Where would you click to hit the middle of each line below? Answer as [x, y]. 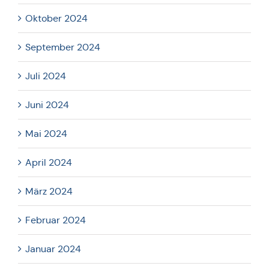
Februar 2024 [56, 220]
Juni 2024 [47, 104]
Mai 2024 [46, 133]
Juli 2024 [46, 76]
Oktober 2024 [56, 18]
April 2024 [49, 162]
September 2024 [63, 47]
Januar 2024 [53, 249]
